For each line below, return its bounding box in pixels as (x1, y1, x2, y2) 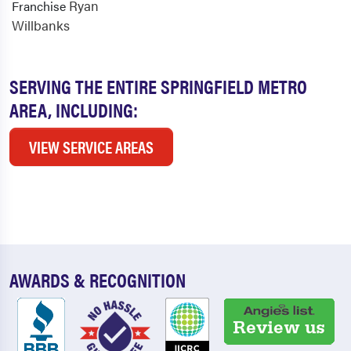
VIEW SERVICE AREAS (29, 135, 154, 159)
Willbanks (12, 16, 70, 35)
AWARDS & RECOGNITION (9, 266, 186, 294)
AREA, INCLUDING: (9, 96, 138, 124)
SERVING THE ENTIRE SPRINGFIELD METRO (9, 72, 307, 100)
